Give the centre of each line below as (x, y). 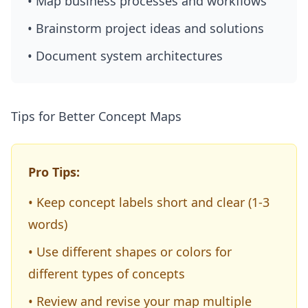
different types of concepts (107, 274)
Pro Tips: (54, 172)
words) (48, 224)
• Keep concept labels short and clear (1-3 (149, 202)
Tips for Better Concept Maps (96, 116)
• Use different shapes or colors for (130, 252)
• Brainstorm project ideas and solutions (146, 28)
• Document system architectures (125, 56)
